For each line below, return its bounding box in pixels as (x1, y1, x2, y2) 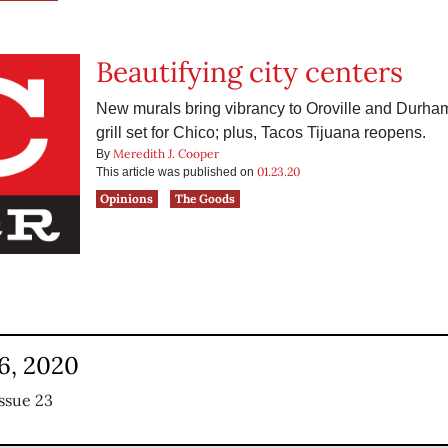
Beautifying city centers (95, 54, 403, 90)
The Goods (175, 191, 236, 206)
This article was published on (95, 165, 257, 179)
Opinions (100, 191, 154, 206)
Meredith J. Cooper (112, 146, 219, 161)
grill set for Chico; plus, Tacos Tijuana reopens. (95, 124, 426, 141)
